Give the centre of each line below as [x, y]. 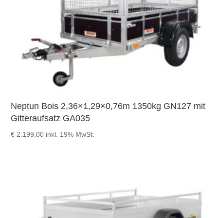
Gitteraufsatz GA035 [51, 118]
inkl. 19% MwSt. [70, 135]
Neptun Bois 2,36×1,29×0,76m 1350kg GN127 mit [108, 106]
